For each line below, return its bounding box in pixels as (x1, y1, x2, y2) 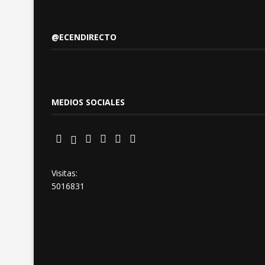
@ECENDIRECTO (51, 31, 117, 43)
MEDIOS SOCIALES (51, 96, 125, 108)
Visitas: (51, 167, 77, 179)
